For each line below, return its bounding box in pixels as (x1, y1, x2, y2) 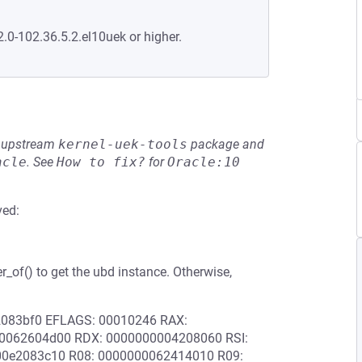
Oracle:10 (167, 154, 240, 170)
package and (187, 137, 264, 152)
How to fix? (57, 154, 145, 170)
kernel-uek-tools (58, 137, 187, 152)
